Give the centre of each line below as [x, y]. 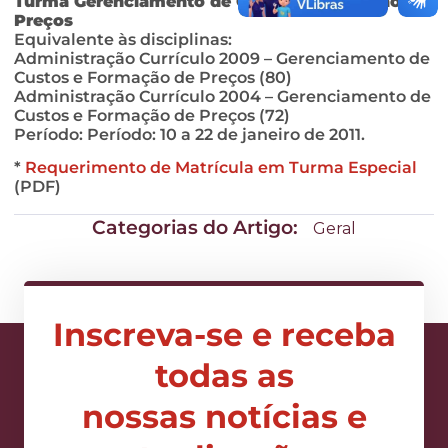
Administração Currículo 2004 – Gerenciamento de [222, 97]
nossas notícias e [224, 416]
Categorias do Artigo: [197, 227]
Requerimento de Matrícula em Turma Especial [221, 168]
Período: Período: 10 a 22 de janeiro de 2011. [189, 135]
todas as [224, 375]
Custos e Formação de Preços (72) [152, 116]
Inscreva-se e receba [224, 334]
